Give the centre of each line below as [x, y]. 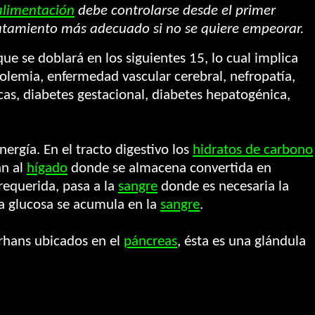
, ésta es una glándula [242, 242]
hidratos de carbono [253, 150]
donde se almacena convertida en [169, 168]
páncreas [150, 242]
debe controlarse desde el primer [175, 11]
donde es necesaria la [223, 187]
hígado [47, 168]
